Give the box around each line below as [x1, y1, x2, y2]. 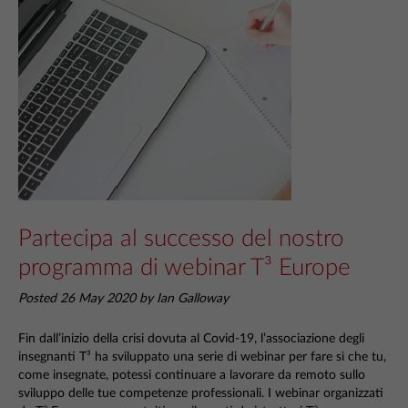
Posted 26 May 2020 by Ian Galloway [18, 292, 229, 305]
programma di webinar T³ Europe [18, 256, 351, 280]
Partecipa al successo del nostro [18, 227, 344, 250]
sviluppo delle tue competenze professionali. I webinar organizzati [18, 386, 383, 400]
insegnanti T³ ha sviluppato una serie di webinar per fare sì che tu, [18, 350, 386, 363]
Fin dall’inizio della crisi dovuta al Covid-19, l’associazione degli [18, 331, 364, 345]
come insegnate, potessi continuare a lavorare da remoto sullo [18, 368, 365, 382]
